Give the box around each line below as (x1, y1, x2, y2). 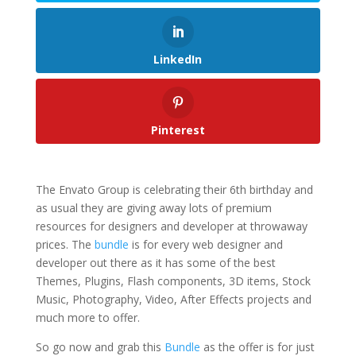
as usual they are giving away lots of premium (35, 200, 272, 216)
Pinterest (150, 122, 205, 138)
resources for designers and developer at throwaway (35, 219, 308, 234)
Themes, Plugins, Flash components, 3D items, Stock (35, 273, 311, 289)
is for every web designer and (128, 237, 283, 253)
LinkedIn (153, 52, 203, 68)
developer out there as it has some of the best (35, 255, 276, 271)
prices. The (35, 237, 95, 253)
